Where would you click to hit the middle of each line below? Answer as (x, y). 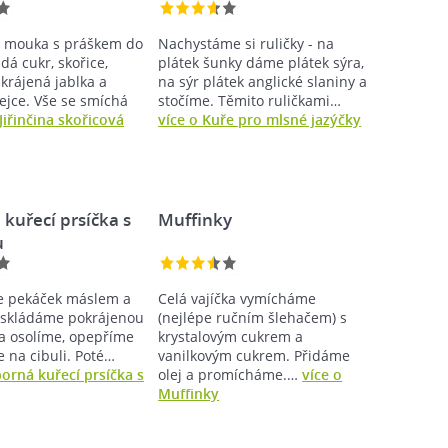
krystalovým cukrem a (231, 336)
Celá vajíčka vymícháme (237, 298)
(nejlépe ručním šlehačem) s (253, 317)
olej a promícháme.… (230, 374)
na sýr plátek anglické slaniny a (263, 81)
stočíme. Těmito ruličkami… (250, 100)
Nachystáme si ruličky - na (246, 43)
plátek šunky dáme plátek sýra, (261, 62)
